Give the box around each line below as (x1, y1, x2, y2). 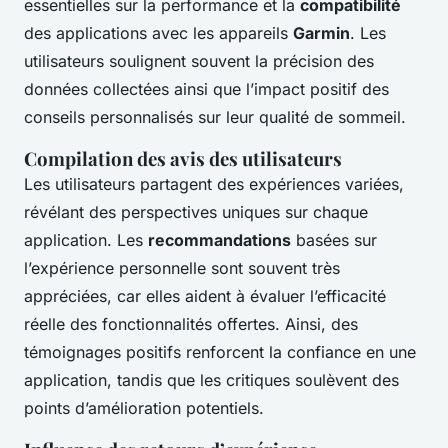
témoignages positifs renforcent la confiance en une (24, 342, 416, 363)
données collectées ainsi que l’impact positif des (24, 79, 389, 100)
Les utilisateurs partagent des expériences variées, (24, 174, 404, 195)
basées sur (291, 230, 377, 251)
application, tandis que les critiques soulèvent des (24, 370, 399, 391)
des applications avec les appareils (24, 23, 293, 44)
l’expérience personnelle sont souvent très (24, 258, 340, 279)
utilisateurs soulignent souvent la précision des (24, 51, 374, 72)
